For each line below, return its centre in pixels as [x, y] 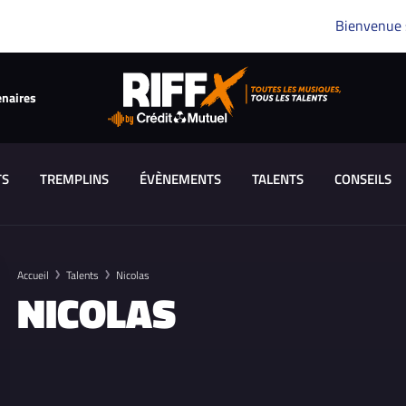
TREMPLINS [74, 179]
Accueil [33, 275]
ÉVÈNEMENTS [180, 179]
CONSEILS [362, 179]
